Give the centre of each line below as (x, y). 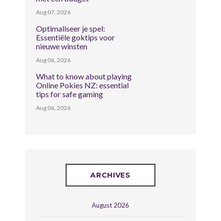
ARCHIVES (110, 175)
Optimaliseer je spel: (71, 28)
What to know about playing (84, 76)
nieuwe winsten (62, 46)
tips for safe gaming (70, 94)
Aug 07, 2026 (54, 12)
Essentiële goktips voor (76, 37)
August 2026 (110, 205)
